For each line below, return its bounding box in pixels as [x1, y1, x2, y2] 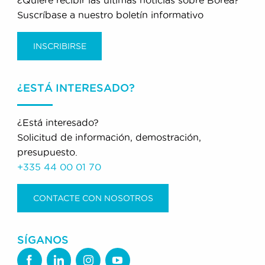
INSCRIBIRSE [33, 41, 86, 51]
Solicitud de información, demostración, [17, 132, 202, 143]
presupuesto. [17, 147, 78, 158]
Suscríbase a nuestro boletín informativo [17, 9, 204, 20]
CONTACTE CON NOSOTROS [33, 193, 153, 203]
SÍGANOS [17, 234, 69, 246]
